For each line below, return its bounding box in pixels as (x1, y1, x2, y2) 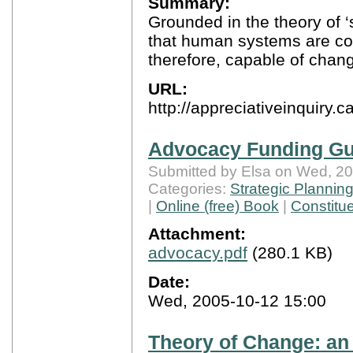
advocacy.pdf (148, 243, 247, 262)
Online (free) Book (156, 197, 279, 214)
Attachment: (148, 225, 246, 243)
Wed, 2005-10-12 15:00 (148, 292, 326, 310)
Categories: (148, 180, 230, 197)
